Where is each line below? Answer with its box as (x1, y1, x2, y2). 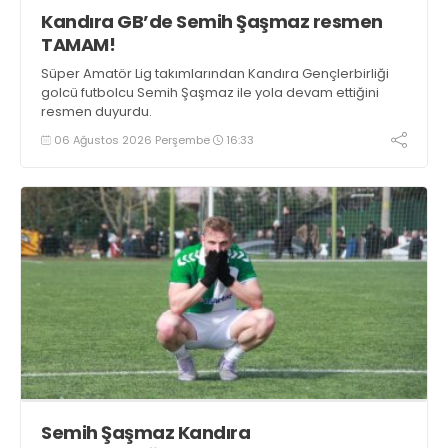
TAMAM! (41, 32, 115, 58)
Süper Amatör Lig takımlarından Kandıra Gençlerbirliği (41, 64, 389, 84)
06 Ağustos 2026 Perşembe (51, 131, 213, 148)
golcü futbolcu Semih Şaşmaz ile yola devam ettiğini (41, 83, 379, 103)
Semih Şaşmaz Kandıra (41, 420, 250, 446)
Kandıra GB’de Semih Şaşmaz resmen (41, 9, 383, 35)
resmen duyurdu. (41, 102, 152, 122)
